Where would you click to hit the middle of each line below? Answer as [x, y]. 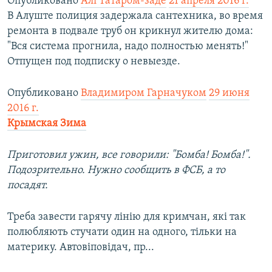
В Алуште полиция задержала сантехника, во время [135, 16]
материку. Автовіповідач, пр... [81, 248]
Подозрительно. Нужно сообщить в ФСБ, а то [116, 171]
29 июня [229, 93]
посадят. [28, 186]
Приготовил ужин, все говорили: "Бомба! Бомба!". [129, 155]
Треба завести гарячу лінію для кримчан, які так [127, 217]
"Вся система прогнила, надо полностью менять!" [128, 47]
